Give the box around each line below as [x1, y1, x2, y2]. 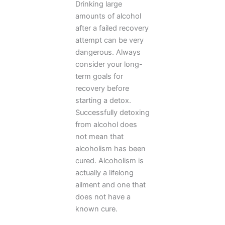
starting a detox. [75, 96, 131, 105]
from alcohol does [75, 120, 137, 130]
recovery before [75, 84, 129, 93]
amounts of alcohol [75, 12, 141, 21]
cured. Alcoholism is [75, 156, 144, 166]
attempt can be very [75, 36, 144, 45]
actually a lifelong [75, 168, 134, 178]
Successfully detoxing [75, 108, 150, 118]
